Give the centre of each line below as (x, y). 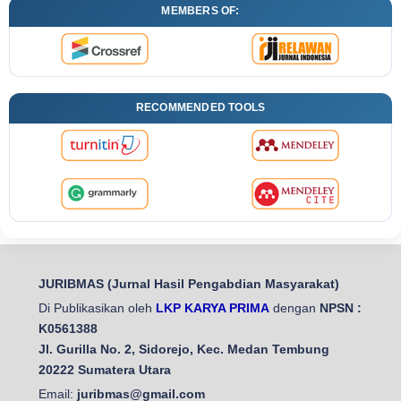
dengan (294, 307)
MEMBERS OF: (200, 11)
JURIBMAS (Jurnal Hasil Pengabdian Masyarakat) (188, 283)
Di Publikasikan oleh (97, 307)
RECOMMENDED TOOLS (200, 108)
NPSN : (340, 307)
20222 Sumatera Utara (104, 369)
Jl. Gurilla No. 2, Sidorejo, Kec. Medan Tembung (183, 349)
